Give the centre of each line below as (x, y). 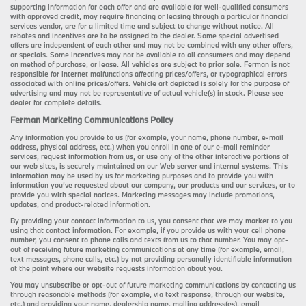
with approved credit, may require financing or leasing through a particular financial (150, 17)
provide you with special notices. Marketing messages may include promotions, (142, 195)
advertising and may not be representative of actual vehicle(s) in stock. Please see (147, 93)
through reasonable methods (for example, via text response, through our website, (148, 295)
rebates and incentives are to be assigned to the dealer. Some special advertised (144, 36)
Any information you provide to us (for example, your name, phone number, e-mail (147, 138)
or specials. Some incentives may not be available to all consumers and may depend (150, 55)
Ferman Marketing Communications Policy (92, 120)
